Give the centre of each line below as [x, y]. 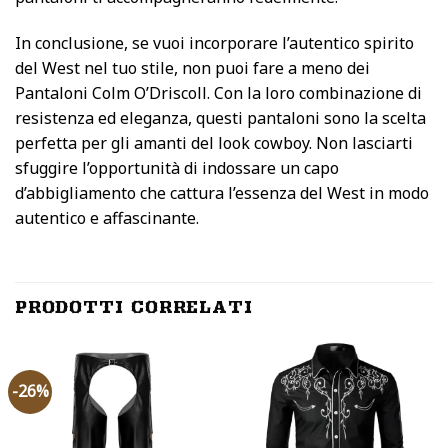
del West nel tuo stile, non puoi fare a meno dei [192, 68]
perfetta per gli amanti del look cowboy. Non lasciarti [214, 143]
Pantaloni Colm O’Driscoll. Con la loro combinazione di [218, 93]
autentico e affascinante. [107, 218]
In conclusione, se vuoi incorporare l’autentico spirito [214, 43]
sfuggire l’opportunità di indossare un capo [177, 168]
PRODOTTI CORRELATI [134, 306]
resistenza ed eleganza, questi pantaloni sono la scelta [220, 118]
